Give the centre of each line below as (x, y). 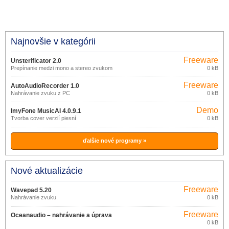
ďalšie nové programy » (114, 141)
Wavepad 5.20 (31, 190)
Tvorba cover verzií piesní (43, 118)
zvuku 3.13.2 (29, 223)
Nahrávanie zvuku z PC (40, 93)
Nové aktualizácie (47, 171)
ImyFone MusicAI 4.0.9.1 (46, 111)
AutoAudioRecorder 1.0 (45, 86)
